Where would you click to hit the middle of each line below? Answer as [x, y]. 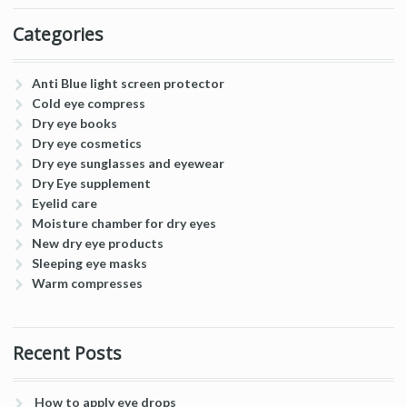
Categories [58, 35]
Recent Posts [67, 353]
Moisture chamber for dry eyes [124, 223]
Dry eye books [74, 124]
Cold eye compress [88, 104]
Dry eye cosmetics [86, 144]
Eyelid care [64, 203]
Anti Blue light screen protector [128, 84]
